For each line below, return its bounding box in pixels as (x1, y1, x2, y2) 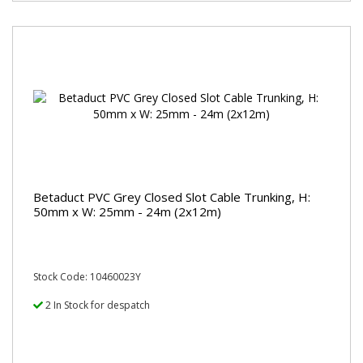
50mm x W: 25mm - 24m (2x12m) (33, 203, 221, 220)
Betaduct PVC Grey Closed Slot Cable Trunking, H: (33, 188, 310, 205)
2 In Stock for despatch (43, 298, 150, 312)
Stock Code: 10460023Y (33, 270, 141, 284)
